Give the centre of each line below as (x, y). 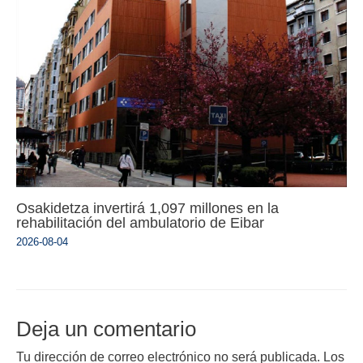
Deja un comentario (106, 329)
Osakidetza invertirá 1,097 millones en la (147, 207)
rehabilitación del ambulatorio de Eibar (140, 222)
